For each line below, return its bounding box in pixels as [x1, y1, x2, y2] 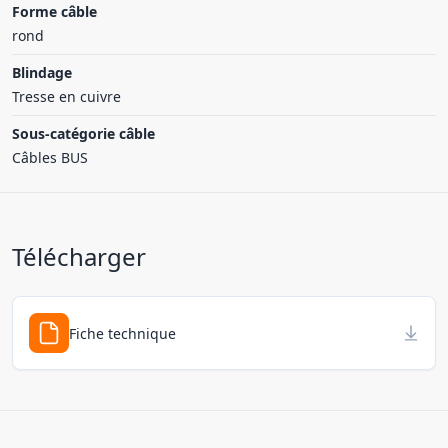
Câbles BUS [12, 148, 88, 167]
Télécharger [12, 240, 146, 273]
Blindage [12, 63, 72, 82]
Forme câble [12, 2, 97, 21]
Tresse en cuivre [12, 87, 121, 106]
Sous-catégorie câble [12, 124, 155, 143]
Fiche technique [69, 323, 176, 343]
